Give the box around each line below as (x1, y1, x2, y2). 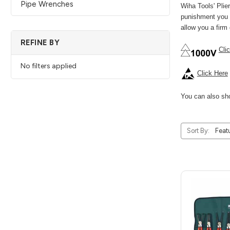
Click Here (197, 69, 228, 77)
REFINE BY (20, 37, 60, 47)
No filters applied (20, 61, 76, 70)
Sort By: (186, 126, 209, 135)
